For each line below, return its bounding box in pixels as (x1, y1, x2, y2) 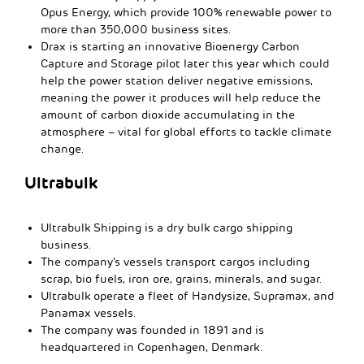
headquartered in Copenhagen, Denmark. (41, 340, 263, 354)
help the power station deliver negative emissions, (41, 73, 313, 88)
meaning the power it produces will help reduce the (41, 90, 321, 105)
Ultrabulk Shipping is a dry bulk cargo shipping (41, 220, 292, 235)
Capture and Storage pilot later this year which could (41, 56, 329, 71)
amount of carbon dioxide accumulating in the (41, 107, 295, 122)
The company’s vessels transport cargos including (41, 254, 310, 269)
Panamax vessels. (41, 305, 136, 320)
